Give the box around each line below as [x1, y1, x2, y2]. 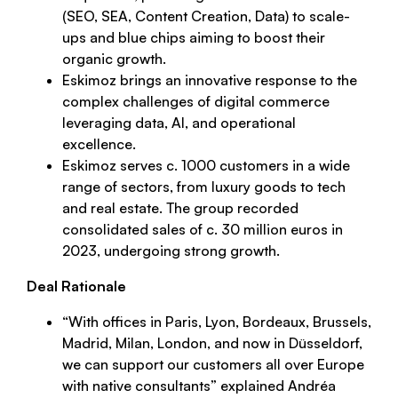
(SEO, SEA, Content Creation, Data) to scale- [62, 7, 350, 26]
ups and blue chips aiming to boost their [62, 28, 325, 47]
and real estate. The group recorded [62, 199, 298, 218]
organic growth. [62, 50, 170, 68]
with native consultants [62, 377, 211, 395]
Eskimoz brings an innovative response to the [62, 71, 357, 90]
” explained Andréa [211, 377, 336, 395]
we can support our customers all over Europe [62, 355, 364, 374]
